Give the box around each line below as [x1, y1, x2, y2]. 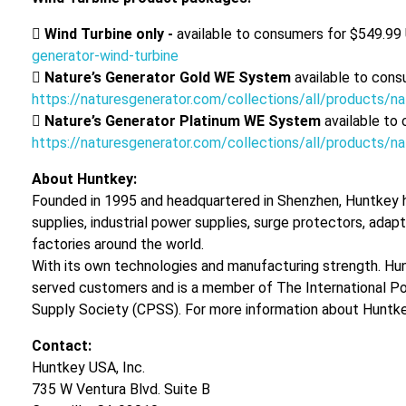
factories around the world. [32, 235, 204, 253]
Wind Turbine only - [44, 24, 173, 43]
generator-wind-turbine [32, 46, 179, 64]
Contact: [32, 336, 92, 354]
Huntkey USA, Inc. [32, 358, 145, 376]
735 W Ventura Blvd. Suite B [32, 380, 210, 398]
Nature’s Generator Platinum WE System [44, 111, 321, 130]
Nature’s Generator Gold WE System [44, 68, 291, 86]
